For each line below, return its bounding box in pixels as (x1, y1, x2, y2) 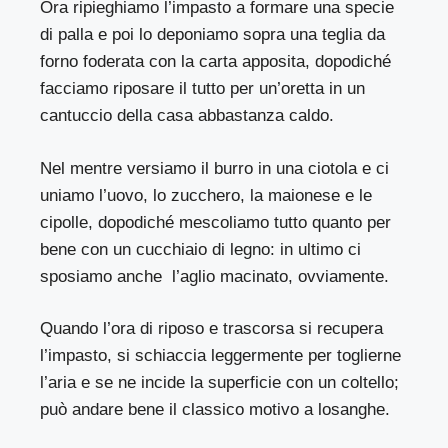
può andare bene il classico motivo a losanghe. (40, 400, 391, 420)
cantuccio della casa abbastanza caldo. (40, 106, 335, 126)
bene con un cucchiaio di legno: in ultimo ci (40, 239, 362, 259)
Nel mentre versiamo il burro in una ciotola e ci (40, 158, 390, 178)
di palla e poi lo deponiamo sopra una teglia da (40, 25, 386, 45)
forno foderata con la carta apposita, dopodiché (40, 52, 392, 72)
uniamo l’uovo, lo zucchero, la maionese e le (40, 185, 373, 205)
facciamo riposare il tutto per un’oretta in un (40, 79, 366, 99)
